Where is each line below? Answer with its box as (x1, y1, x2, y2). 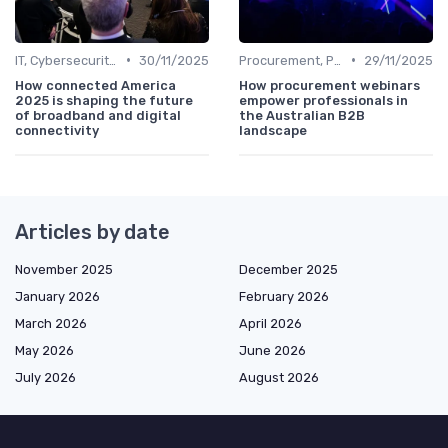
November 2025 (15, 261, 113, 277)
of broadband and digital (15, 107, 181, 123)
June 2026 (239, 342, 306, 358)
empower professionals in (239, 92, 408, 108)
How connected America (15, 77, 176, 93)
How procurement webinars (239, 77, 420, 93)
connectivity (15, 122, 99, 138)
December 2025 (239, 261, 338, 277)
